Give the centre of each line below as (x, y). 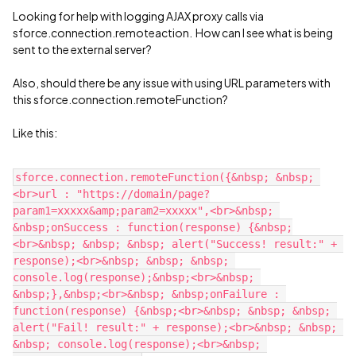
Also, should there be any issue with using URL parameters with (172, 83)
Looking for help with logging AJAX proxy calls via (138, 16)
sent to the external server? (84, 49)
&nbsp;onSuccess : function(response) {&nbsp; (153, 227)
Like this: (35, 133)
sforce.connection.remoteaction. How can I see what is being (173, 33)
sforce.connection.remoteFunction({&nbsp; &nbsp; (164, 177)
